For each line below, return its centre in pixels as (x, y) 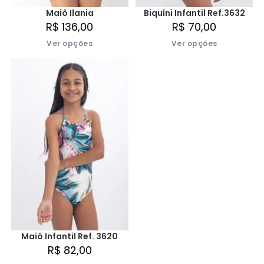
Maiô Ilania (70, 13)
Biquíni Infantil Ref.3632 (194, 13)
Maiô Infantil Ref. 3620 (70, 237)
